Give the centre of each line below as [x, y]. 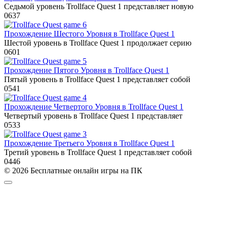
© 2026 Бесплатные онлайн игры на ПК [73, 171]
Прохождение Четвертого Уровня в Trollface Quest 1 [94, 107]
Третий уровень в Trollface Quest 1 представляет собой [98, 153]
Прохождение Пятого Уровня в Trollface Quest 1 [87, 70]
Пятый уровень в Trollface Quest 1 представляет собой [97, 80]
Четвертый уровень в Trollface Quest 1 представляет [93, 116]
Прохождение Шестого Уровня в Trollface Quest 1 [89, 34]
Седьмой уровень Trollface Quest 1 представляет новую [99, 7]
